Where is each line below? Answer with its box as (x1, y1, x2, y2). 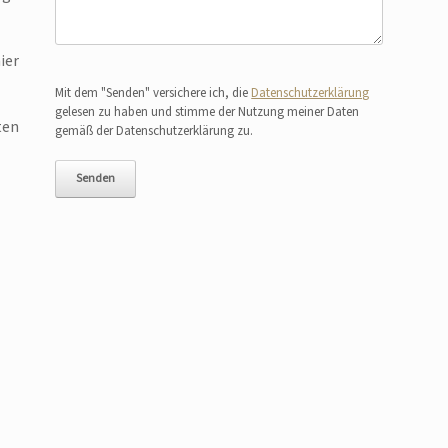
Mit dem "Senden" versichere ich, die (55, 83, 252, 102)
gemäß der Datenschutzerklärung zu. (55, 121, 254, 140)
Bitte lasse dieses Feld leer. (53, 62, 191, 81)
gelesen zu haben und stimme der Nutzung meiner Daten (55, 102, 360, 121)
